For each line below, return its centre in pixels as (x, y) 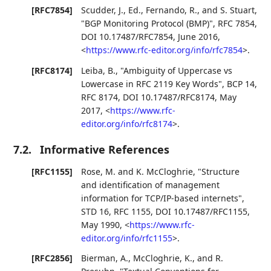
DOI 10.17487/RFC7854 (127, 37)
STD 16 (95, 211)
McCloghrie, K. (163, 258)
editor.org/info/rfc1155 (127, 238)
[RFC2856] (52, 258)
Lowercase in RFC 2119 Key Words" (152, 83)
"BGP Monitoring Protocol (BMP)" (147, 24)
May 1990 (101, 224)
